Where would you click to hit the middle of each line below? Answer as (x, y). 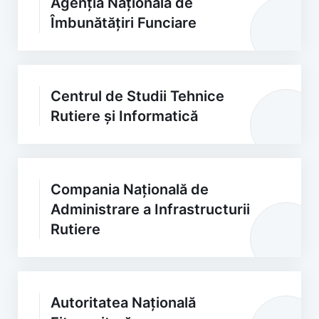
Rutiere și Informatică (124, 116)
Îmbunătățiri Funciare (124, 23)
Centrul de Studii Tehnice (137, 96)
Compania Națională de (130, 189)
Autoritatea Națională (123, 303)
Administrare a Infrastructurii (150, 209)
